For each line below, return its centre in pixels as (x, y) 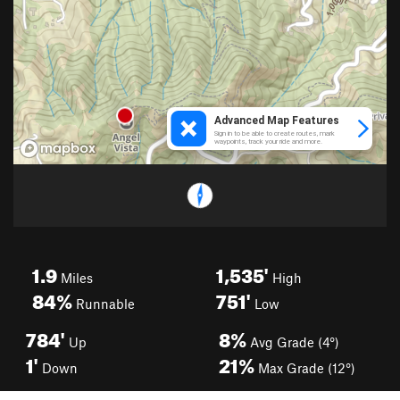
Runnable (104, 304)
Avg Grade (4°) (293, 342)
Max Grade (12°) (305, 368)
